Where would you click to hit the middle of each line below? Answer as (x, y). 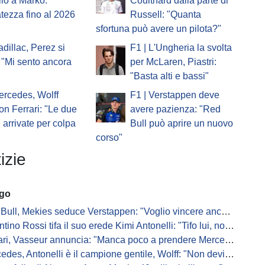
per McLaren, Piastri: (173, 62)
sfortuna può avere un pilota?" (158, 29)
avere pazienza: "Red (175, 109)
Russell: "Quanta (165, 15)
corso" (109, 138)
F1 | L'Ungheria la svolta (181, 48)
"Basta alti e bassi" (169, 76)
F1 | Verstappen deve (174, 95)
